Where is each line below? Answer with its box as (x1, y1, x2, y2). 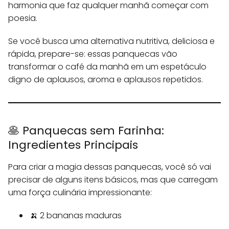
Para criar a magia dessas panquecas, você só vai (8, 161, 211, 173)
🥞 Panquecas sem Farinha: (8, 123, 164, 139)
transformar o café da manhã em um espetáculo (8, 61, 207, 73)
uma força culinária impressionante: (8, 187, 152, 199)
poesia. (8, 12, 37, 25)
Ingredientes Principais (8, 137, 138, 153)
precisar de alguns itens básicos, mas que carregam (8, 174, 218, 186)
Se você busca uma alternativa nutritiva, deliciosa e (8, 35, 215, 48)
